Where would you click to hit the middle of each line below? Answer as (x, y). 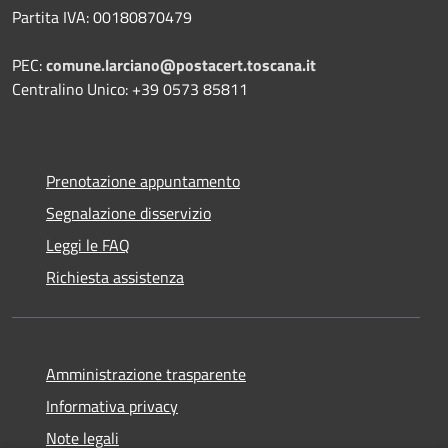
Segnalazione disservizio (128, 212)
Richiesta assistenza (115, 276)
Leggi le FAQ (88, 244)
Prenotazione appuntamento (143, 180)
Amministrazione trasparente (146, 373)
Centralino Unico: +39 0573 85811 (130, 88)
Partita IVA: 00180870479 (102, 16)
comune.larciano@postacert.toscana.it (181, 64)
